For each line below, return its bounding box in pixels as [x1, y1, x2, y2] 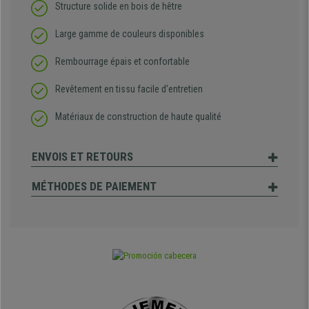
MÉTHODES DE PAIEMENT [32, 179, 157, 194]
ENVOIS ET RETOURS [32, 150, 133, 164]
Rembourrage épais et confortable [55, 56, 190, 68]
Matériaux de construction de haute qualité [55, 111, 221, 123]
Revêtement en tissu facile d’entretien [55, 83, 203, 95]
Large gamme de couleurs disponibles [55, 28, 204, 40]
